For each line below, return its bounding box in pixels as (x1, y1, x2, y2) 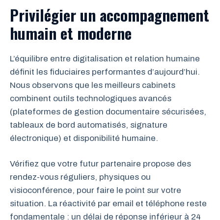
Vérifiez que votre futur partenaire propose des (10, 159, 191, 169)
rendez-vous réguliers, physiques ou (10, 172, 151, 182)
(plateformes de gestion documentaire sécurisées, (10, 107, 206, 116)
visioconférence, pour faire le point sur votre (10, 186, 181, 195)
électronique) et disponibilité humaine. (10, 133, 158, 143)
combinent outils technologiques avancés (10, 93, 171, 103)
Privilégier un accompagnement (10, 3, 209, 26)
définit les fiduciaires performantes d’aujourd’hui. (10, 67, 200, 77)
